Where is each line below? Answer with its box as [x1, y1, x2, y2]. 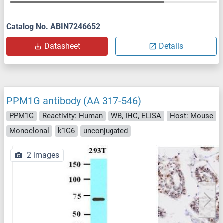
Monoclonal [9, 126, 49, 136]
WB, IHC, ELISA [111, 111, 161, 120]
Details [159, 41, 183, 51]
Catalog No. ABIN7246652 [6, 21, 100, 31]
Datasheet [44, 41, 80, 51]
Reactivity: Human [42, 111, 103, 120]
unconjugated [83, 126, 128, 136]
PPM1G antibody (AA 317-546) [6, 94, 141, 107]
